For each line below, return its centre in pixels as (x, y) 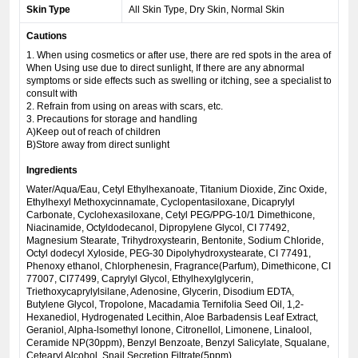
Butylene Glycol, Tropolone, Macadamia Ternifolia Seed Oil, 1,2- (165, 304)
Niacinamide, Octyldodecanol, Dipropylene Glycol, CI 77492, (158, 228)
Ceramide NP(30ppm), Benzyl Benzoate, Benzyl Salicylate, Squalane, (178, 343)
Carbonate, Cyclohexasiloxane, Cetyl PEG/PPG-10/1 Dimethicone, (171, 215)
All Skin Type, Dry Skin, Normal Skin (207, 10)
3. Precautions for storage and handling (112, 119)
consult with (52, 93)
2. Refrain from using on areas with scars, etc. (125, 106)
